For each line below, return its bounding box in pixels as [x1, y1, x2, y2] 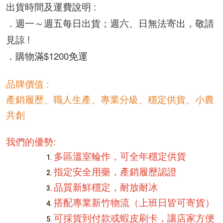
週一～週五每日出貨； [15, 16, 110, 29]
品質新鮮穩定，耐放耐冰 [54, 182, 158, 193]
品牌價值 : [6, 77, 51, 90]
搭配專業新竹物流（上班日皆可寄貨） [54, 197, 215, 209]
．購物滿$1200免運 [6, 49, 88, 62]
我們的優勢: [6, 134, 56, 148]
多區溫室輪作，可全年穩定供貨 [54, 151, 186, 162]
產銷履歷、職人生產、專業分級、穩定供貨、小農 [6, 92, 214, 106]
